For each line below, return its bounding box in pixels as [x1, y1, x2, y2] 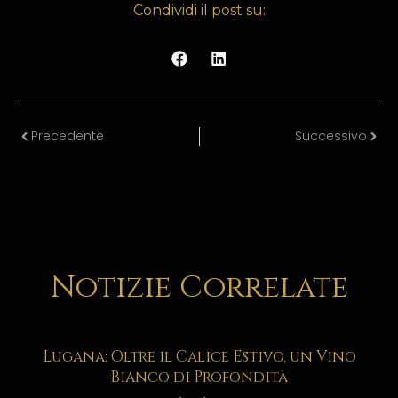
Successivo [295, 127, 367, 146]
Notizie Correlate [50, 267, 348, 308]
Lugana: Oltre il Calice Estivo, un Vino [42, 346, 356, 367]
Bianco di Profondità [110, 366, 288, 387]
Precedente [31, 127, 104, 146]
